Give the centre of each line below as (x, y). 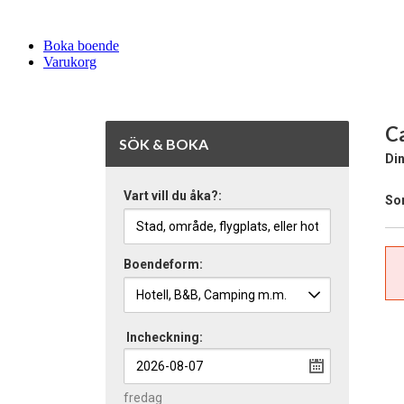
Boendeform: (163, 264)
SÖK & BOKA (164, 144)
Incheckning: (165, 337)
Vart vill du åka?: (173, 196)
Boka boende (81, 46)
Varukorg (70, 62)
